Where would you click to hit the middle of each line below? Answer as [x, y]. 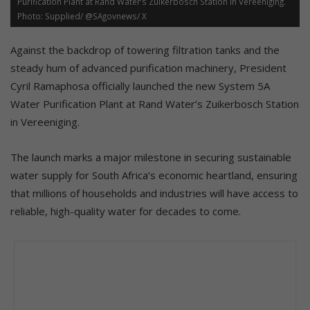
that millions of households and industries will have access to [154, 193]
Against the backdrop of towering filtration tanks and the [145, 49]
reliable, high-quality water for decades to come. [126, 211]
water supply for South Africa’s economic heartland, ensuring [154, 175]
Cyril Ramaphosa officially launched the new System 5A [140, 85]
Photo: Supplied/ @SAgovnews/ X [82, 16]
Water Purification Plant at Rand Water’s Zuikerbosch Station [155, 103]
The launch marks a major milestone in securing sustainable [151, 157]
